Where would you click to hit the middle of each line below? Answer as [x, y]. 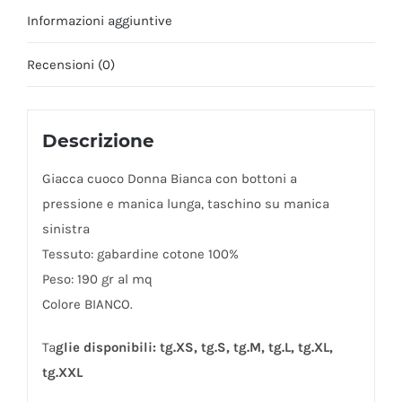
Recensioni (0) [71, 65]
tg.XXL [62, 372]
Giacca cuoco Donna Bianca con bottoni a [169, 178]
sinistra [66, 228]
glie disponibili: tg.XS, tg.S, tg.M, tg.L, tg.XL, [194, 347]
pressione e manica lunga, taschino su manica [185, 203]
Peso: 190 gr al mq [97, 279]
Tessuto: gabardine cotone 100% [140, 253]
